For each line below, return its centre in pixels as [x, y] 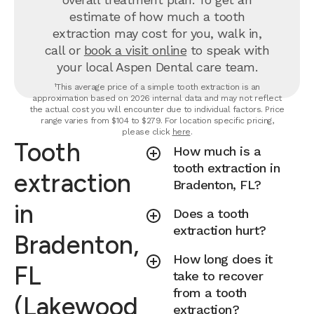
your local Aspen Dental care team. [157, 67]
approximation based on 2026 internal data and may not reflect [157, 98]
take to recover [218, 276]
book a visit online [135, 50]
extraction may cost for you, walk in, [157, 33]
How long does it [223, 259]
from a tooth [210, 293]
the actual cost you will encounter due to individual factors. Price [157, 109]
